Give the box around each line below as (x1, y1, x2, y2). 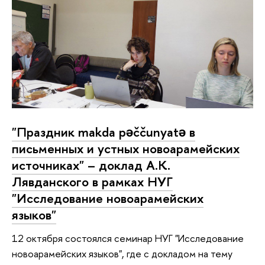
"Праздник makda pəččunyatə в (12, 122, 195, 141)
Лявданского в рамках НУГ (12, 172, 173, 190)
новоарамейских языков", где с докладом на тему (12, 247, 232, 261)
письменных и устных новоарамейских (12, 139, 240, 157)
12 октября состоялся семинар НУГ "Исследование (12, 231, 244, 245)
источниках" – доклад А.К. (12, 156, 170, 174)
